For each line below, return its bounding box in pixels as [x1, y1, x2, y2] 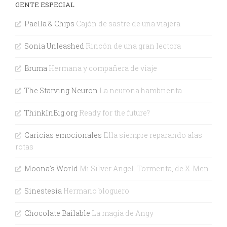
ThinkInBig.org [24, 108, 78, 118]
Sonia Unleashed [24, 41, 84, 51]
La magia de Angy [90, 208, 154, 218]
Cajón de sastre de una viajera [74, 19, 180, 29]
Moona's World [24, 164, 78, 174]
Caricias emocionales [24, 130, 102, 140]
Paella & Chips [24, 19, 74, 29]
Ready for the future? [77, 108, 150, 118]
